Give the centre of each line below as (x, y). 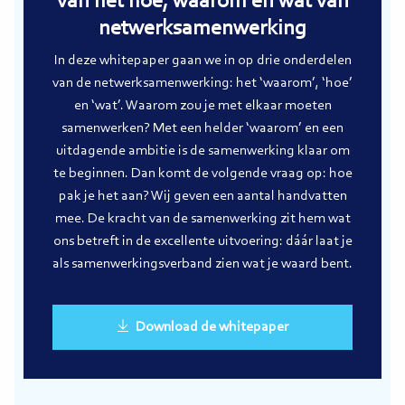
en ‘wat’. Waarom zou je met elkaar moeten (202, 106)
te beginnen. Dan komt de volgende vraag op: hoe (202, 174)
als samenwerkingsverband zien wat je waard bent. (202, 264)
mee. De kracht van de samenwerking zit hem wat (202, 219)
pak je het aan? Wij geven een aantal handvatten (202, 197)
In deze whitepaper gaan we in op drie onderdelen (202, 61)
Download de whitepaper (212, 328)
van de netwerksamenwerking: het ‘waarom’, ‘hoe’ (202, 84)
